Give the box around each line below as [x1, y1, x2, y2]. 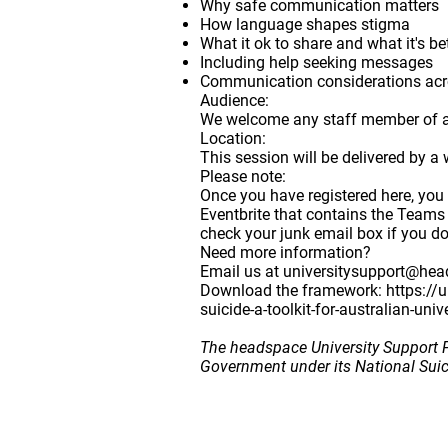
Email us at [200, 262, 283, 282]
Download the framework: [200, 281, 386, 301]
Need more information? [200, 243, 371, 263]
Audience [200, 91, 265, 111]
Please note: [200, 167, 286, 187]
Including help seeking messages [200, 53, 433, 73]
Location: [200, 129, 266, 149]
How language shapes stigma [200, 15, 410, 35]
